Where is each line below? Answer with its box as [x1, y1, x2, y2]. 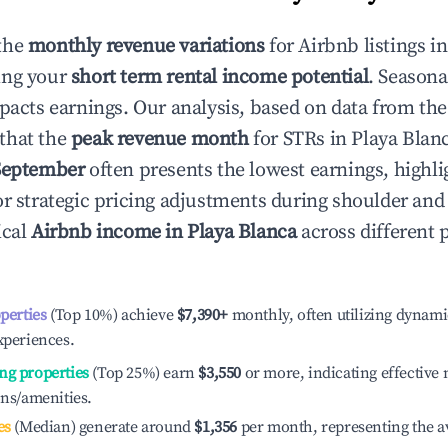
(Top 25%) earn [88, 363, 195, 383]
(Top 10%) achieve [46, 305, 174, 325]
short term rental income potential [70, 65, 369, 90]
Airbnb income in [31, 220, 188, 245]
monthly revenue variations [27, 34, 265, 59]
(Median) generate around [10, 417, 191, 437]
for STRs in [248, 127, 352, 152]
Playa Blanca [187, 220, 297, 245]
